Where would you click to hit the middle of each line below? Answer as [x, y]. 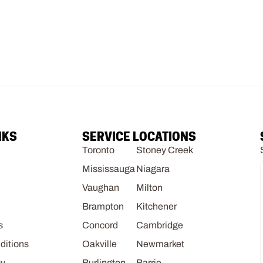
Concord [100, 225]
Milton [149, 188]
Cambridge [159, 225]
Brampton [103, 206]
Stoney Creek [164, 150]
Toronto [98, 150]
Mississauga [108, 169]
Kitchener [156, 206]
